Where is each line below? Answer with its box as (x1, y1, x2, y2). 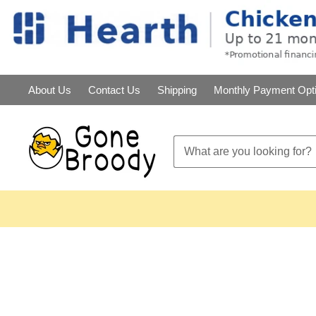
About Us (28, 84, 71, 96)
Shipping (157, 84, 197, 96)
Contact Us (88, 84, 140, 96)
